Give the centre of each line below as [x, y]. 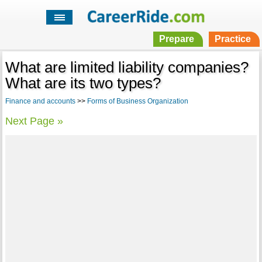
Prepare [176, 39]
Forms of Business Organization [137, 101]
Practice [232, 39]
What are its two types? [83, 83]
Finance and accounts [40, 101]
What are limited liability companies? [127, 68]
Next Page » [34, 121]
